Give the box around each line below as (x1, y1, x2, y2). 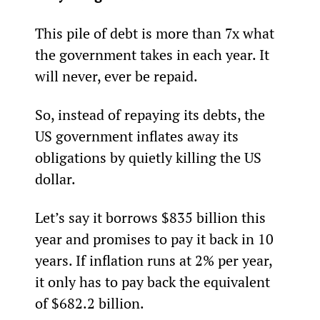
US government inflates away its (34, 126, 242, 146)
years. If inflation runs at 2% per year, (34, 250, 276, 270)
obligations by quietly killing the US (34, 147, 265, 167)
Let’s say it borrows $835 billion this (34, 207, 269, 227)
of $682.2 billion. (34, 293, 144, 313)
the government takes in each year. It (34, 44, 273, 64)
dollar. (34, 169, 76, 189)
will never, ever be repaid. (34, 66, 198, 86)
